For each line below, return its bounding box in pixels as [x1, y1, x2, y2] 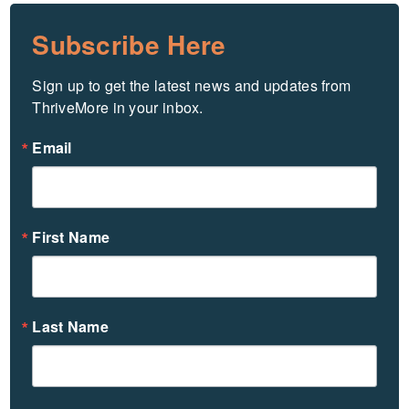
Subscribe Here [32, 25, 226, 63]
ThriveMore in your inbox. [32, 96, 204, 118]
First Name [32, 225, 110, 247]
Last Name [32, 315, 109, 337]
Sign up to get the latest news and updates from [32, 74, 351, 96]
